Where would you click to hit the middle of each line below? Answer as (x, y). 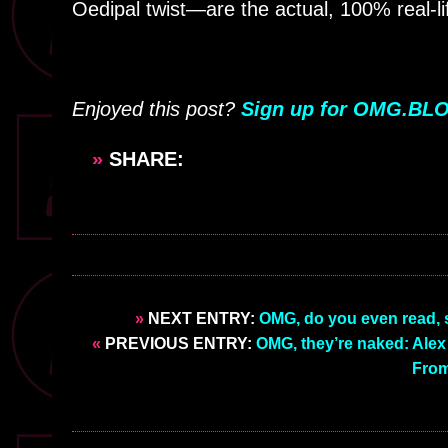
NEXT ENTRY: (202, 319)
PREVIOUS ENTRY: (179, 344)
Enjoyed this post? (156, 109)
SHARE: (146, 159)
